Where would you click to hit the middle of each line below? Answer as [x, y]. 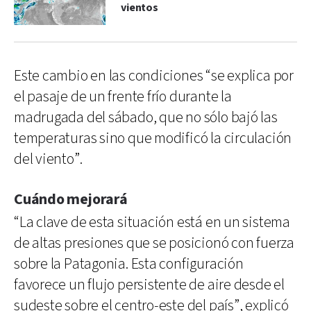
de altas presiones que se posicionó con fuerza [154, 243]
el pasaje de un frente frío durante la [123, 96]
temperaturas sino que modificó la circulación [153, 138]
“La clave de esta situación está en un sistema [152, 222]
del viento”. [48, 159]
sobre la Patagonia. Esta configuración [129, 264]
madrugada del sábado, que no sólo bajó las [146, 117]
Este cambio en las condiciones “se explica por [154, 76]
